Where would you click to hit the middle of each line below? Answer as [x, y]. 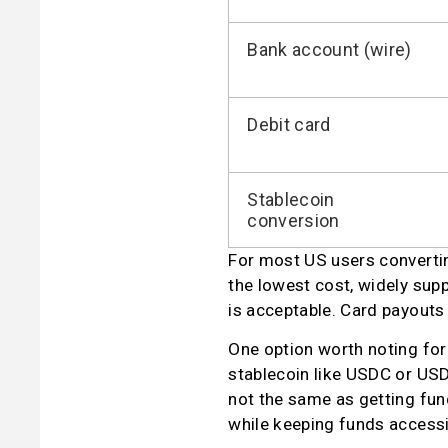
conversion [293, 220]
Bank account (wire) [329, 49]
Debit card [289, 124]
